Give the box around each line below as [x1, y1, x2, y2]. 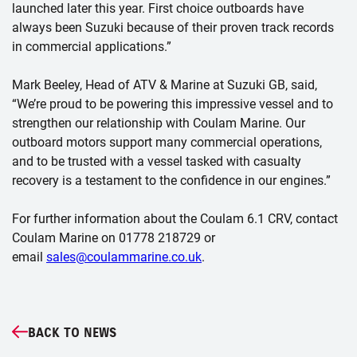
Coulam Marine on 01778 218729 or [12, 229, 215, 245]
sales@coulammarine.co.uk [46, 249, 202, 265]
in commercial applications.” [12, 38, 171, 54]
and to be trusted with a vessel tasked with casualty [12, 153, 301, 169]
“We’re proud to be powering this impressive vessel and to [12, 96, 333, 112]
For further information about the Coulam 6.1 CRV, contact [12, 210, 338, 226]
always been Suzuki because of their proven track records [12, 19, 334, 35]
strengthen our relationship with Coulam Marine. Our [12, 115, 305, 131]
